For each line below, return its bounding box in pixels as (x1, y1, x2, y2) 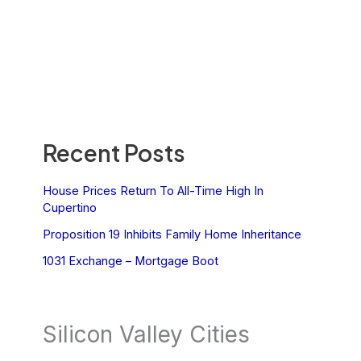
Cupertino (42, 200, 97, 215)
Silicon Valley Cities (42, 321, 250, 349)
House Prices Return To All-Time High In (42, 183, 263, 198)
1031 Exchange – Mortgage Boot (42, 253, 218, 268)
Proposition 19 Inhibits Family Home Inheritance (42, 226, 301, 242)
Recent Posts (42, 139, 185, 168)
